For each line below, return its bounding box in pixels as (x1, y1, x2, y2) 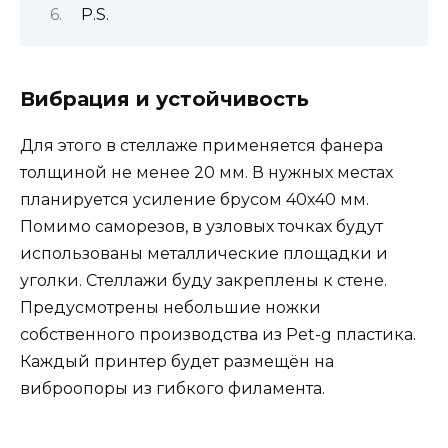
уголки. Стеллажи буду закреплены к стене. (20, 270, 387, 290)
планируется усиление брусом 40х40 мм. (20, 189, 369, 209)
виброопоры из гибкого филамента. (20, 378, 325, 398)
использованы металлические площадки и (20, 243, 388, 263)
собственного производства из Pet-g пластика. (20, 324, 416, 344)
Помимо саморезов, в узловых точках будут (20, 216, 383, 236)
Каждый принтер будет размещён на (20, 351, 334, 371)
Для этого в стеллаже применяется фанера (20, 135, 383, 155)
